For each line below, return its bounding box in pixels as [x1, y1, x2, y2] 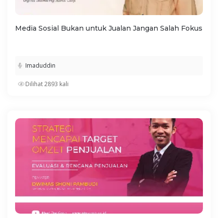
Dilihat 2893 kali [25, 80, 69, 89]
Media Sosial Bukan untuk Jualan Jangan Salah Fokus [15, 24, 202, 33]
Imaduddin [25, 61, 55, 70]
